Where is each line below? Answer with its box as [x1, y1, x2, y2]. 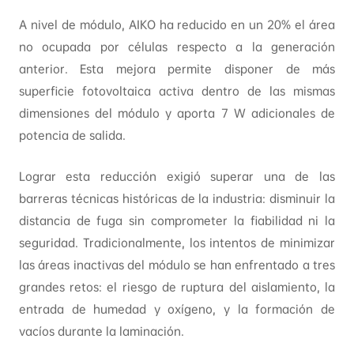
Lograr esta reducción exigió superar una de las [18, 169, 336, 185]
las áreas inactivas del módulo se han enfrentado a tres [18, 258, 336, 273]
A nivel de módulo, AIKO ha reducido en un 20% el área [18, 17, 336, 33]
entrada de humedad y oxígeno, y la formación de [18, 302, 336, 318]
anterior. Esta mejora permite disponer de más [18, 62, 336, 77]
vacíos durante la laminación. [18, 324, 184, 340]
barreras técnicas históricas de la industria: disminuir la [18, 191, 336, 207]
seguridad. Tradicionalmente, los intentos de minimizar [18, 235, 336, 251]
